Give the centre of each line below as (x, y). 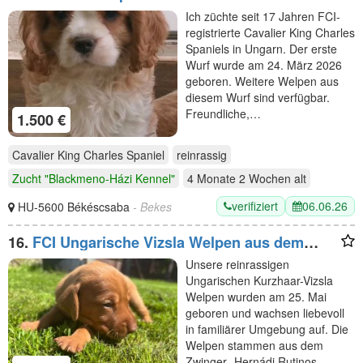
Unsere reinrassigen (237, 265)
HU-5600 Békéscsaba (75, 206)
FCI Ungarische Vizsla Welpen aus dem (168, 243)
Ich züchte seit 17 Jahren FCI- (263, 16)
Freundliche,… (223, 113)
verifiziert (255, 206)
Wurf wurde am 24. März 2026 (264, 64)
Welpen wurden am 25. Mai (256, 297)
